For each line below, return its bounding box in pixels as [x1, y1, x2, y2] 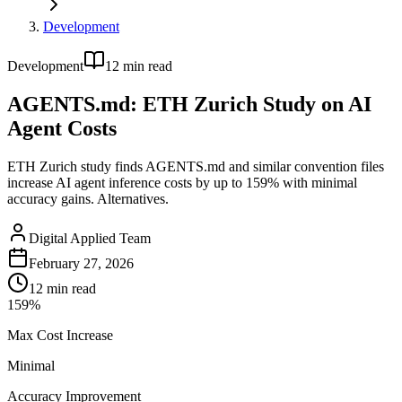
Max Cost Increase [7, 327, 113, 343]
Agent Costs [7, 116, 117, 140]
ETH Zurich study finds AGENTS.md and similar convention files [7, 158, 384, 174]
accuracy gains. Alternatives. [7, 190, 169, 206]
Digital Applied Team [29, 230, 151, 246]
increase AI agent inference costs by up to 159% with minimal [7, 174, 357, 190]
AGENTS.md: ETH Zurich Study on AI [7, 92, 371, 116]
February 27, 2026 [29, 255, 134, 271]
